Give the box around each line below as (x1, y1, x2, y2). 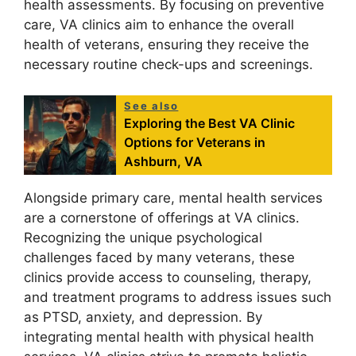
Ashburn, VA (124, 153, 203, 169)
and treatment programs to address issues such (24, 288, 331, 305)
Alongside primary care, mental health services (24, 189, 323, 206)
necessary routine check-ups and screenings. (24, 56, 313, 73)
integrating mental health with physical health (24, 328, 314, 345)
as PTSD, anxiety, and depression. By (24, 308, 262, 325)
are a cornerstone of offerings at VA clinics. (24, 209, 300, 226)
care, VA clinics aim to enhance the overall (24, 17, 294, 33)
